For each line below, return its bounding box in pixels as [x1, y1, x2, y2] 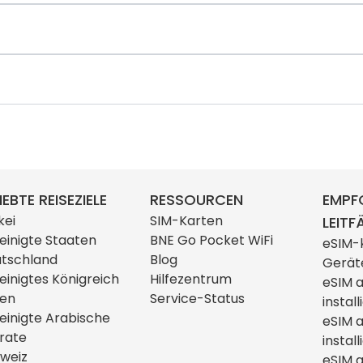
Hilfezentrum [149, 269, 232, 288]
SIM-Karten [149, 211, 223, 230]
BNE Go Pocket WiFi [149, 230, 273, 250]
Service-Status [149, 288, 245, 308]
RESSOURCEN [149, 189, 243, 210]
